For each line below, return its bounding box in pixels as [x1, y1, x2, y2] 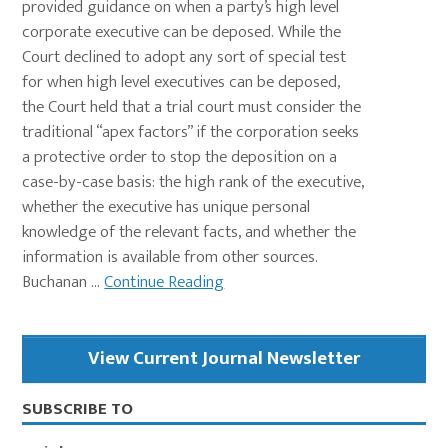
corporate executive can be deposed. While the [22, 18, 342, 47]
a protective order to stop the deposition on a [22, 143, 338, 172]
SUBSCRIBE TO [22, 395, 134, 424]
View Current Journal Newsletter [88, 343, 360, 375]
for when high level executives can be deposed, [22, 68, 341, 97]
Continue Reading [104, 268, 225, 297]
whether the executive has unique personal [22, 193, 311, 222]
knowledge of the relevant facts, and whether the [22, 218, 357, 247]
